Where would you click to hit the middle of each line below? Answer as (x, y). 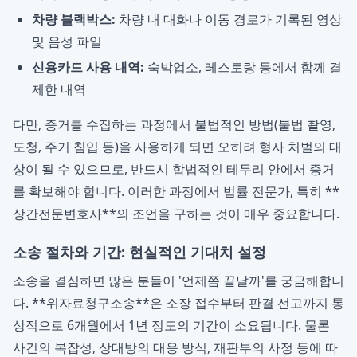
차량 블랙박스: (74, 19)
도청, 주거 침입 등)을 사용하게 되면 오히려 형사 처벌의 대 (177, 147)
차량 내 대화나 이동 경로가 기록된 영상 (229, 19)
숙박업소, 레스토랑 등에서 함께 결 (243, 67)
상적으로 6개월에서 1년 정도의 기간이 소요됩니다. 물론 (171, 325)
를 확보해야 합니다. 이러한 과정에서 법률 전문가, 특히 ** (176, 191)
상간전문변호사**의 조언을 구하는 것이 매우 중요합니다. (176, 214)
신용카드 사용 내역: (88, 67)
